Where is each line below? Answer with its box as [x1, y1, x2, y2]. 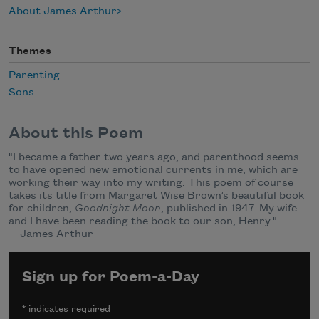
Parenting [9, 70, 60, 82]
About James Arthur [9, 5, 117, 17]
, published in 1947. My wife [161, 202, 297, 214]
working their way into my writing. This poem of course [9, 177, 293, 189]
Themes [9, 45, 51, 57]
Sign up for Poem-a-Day [22, 269, 200, 286]
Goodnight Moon [75, 202, 161, 214]
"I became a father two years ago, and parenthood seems [9, 151, 299, 163]
